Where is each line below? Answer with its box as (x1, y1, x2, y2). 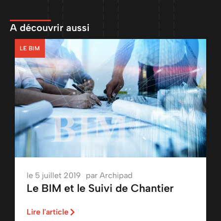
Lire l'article (27, 207, 69, 217)
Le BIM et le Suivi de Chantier (27, 182, 174, 195)
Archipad (100, 171, 133, 180)
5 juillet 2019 (35, 171, 81, 180)
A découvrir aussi (10, 22, 90, 34)
